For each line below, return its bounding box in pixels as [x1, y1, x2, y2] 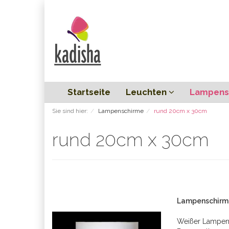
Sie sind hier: [52, 107, 88, 114]
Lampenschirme [98, 107, 144, 114]
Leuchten [126, 87, 169, 97]
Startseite [67, 87, 110, 97]
